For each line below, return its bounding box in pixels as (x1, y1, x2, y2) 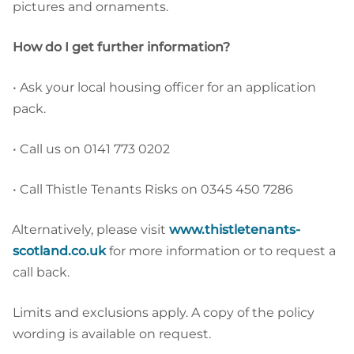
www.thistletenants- (169, 221, 300, 237)
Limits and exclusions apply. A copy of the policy (13, 304, 314, 320)
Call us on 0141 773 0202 (20, 141, 170, 156)
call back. (13, 264, 70, 280)
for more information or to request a (106, 243, 336, 258)
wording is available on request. (13, 326, 211, 341)
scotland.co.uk (13, 243, 106, 258)
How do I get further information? (13, 39, 230, 55)
